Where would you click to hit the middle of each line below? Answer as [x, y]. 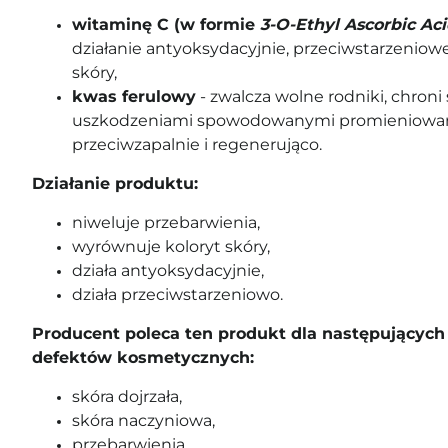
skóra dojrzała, [129, 396]
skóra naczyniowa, [143, 420]
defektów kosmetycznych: [143, 357]
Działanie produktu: [115, 183]
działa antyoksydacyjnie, [168, 270]
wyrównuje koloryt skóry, [171, 246]
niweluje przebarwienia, [166, 222]
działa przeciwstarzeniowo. [177, 294]
